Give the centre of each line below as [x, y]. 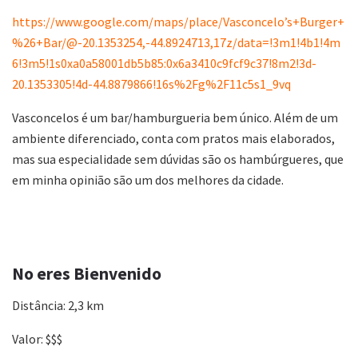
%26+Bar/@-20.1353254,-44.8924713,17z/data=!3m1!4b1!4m [176, 43]
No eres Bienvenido [87, 273]
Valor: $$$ [37, 338]
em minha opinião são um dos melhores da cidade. [148, 180]
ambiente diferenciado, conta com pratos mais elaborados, [173, 139]
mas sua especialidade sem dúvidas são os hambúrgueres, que [178, 159]
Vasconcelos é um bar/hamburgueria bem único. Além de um [175, 118]
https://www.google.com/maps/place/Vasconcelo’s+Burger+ [178, 22]
